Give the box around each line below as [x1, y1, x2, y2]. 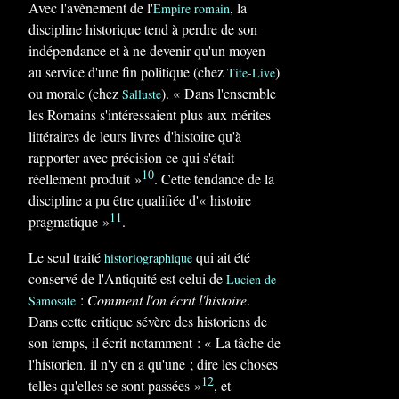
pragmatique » [28, 212, 110, 231]
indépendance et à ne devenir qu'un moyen [28, 41, 265, 60]
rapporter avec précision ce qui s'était [28, 148, 234, 167]
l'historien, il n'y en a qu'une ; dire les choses [28, 354, 278, 373]
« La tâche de [204, 333, 281, 352]
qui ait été [192, 248, 250, 266]
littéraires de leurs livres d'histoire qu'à [28, 126, 241, 145]
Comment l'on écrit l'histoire [87, 290, 247, 309]
